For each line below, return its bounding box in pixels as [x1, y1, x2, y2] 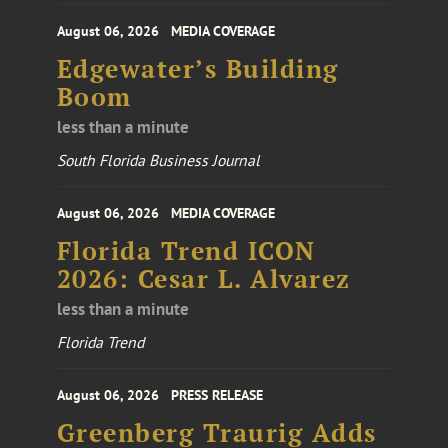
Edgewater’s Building [56, 52, 339, 85]
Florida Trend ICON [56, 234, 316, 267]
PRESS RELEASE [170, 385, 263, 404]
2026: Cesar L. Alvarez [56, 262, 351, 295]
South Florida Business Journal [56, 149, 260, 170]
